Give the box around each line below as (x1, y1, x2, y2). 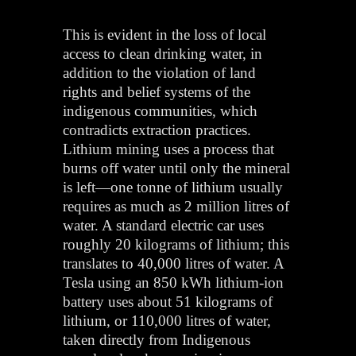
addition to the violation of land (63, 64, 257, 81)
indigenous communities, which (63, 102, 258, 119)
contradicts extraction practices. (63, 121, 252, 138)
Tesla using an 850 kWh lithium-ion (63, 273, 284, 291)
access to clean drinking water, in (63, 44, 263, 62)
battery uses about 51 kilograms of (63, 292, 273, 310)
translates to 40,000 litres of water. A (63, 254, 284, 272)
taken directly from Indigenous (63, 331, 251, 348)
